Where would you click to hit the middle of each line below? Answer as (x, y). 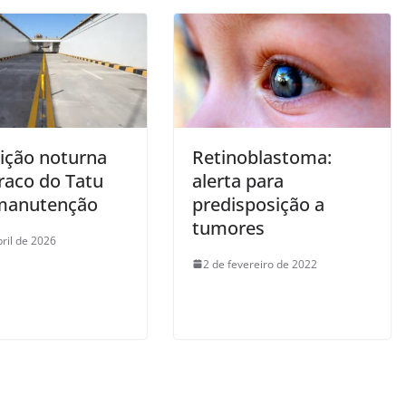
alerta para (238, 180)
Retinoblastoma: (262, 157)
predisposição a (258, 204)
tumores (228, 227)
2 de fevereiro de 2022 (260, 264)
